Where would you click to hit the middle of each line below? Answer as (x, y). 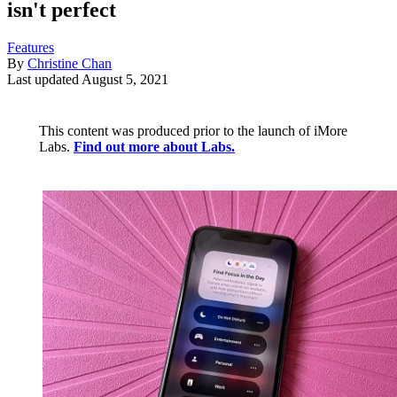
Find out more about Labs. (154, 147)
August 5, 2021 (125, 80)
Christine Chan (70, 64)
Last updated (44, 80)
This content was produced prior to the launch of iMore (193, 131)
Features (31, 48)
